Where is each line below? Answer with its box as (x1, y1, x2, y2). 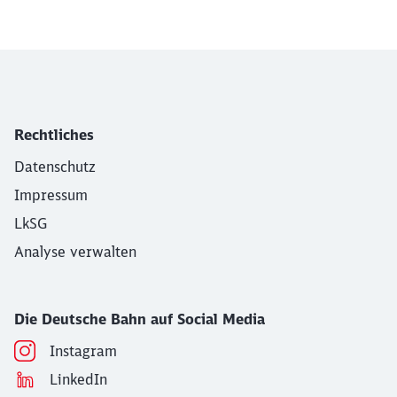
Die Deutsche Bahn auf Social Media (14, 310, 265, 329)
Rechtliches (14, 126, 94, 144)
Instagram (50, 342, 117, 361)
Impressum (14, 186, 88, 205)
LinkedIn (50, 370, 107, 389)
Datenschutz (14, 158, 96, 176)
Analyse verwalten (14, 243, 136, 261)
